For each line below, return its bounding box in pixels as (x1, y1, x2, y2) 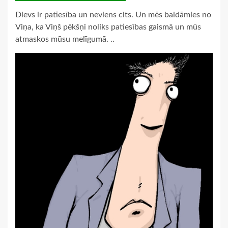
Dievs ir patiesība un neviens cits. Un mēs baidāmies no (15, 11, 211, 19)
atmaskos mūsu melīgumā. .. (15, 35, 115, 44)
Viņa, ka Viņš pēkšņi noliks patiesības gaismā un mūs (15, 23, 201, 32)
